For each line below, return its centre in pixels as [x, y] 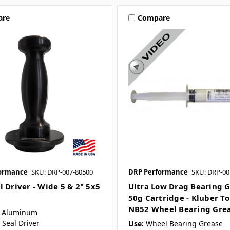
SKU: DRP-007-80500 [62, 172]
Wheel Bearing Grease [184, 223]
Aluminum [19, 212]
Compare [154, 17]
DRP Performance [158, 172]
